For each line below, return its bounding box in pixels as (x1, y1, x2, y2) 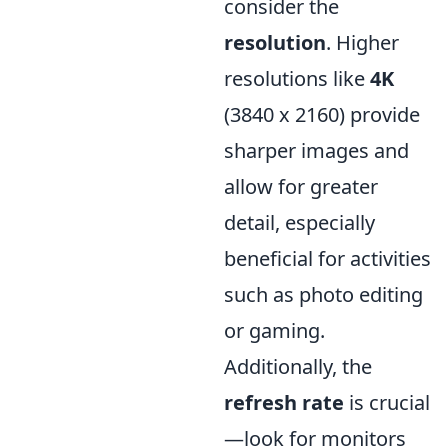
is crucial (344, 389, 430, 416)
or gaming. (224, 317, 325, 344)
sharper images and (224, 137, 409, 164)
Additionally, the (224, 353, 372, 380)
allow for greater (224, 173, 378, 200)
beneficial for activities (224, 245, 431, 272)
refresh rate (224, 389, 344, 416)
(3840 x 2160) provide (224, 101, 420, 128)
